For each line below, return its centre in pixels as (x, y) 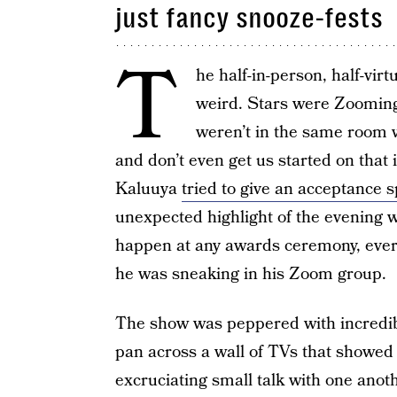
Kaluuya (148, 189)
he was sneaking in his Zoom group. (250, 274)
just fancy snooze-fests (249, 18)
